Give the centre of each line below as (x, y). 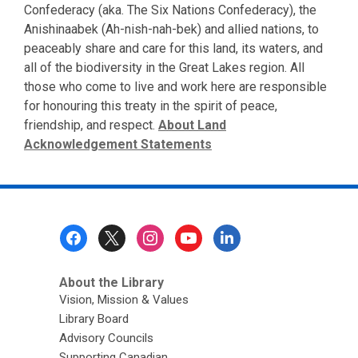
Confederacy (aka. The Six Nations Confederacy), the (170, 10)
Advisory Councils (106, 338)
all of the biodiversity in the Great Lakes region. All (164, 68)
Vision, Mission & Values (123, 300)
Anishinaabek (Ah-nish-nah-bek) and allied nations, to (171, 29)
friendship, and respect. (91, 125)
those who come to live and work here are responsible (175, 87)
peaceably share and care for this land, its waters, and (173, 48)
